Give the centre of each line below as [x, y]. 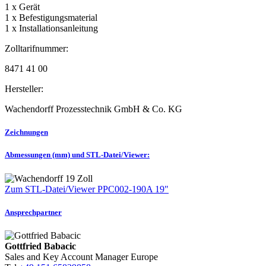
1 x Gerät [22, 7]
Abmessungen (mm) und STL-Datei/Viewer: [77, 155]
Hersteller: [24, 88]
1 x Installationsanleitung [51, 28]
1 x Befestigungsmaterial [51, 17]
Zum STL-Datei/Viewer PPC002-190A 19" [87, 189]
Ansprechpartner [33, 212]
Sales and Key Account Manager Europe [81, 256]
